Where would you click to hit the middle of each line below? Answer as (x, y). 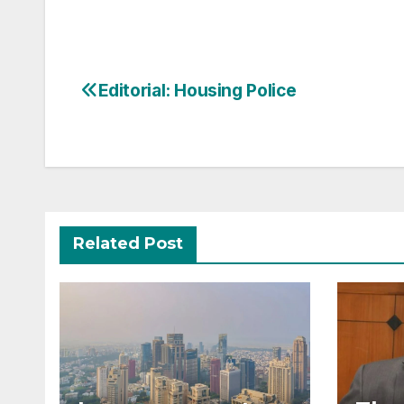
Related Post (128, 244)
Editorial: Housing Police (197, 91)
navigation (138, 117)
